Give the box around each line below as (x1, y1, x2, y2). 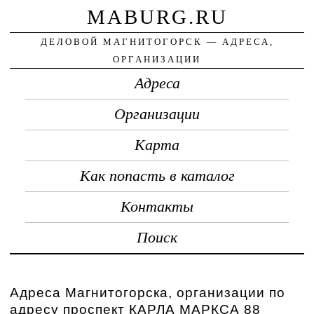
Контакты (121, 198, 193, 215)
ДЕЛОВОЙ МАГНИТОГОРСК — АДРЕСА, (40, 36, 274, 47)
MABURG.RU (86, 5, 228, 28)
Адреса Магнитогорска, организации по (10, 285, 286, 300)
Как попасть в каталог (79, 167, 235, 184)
